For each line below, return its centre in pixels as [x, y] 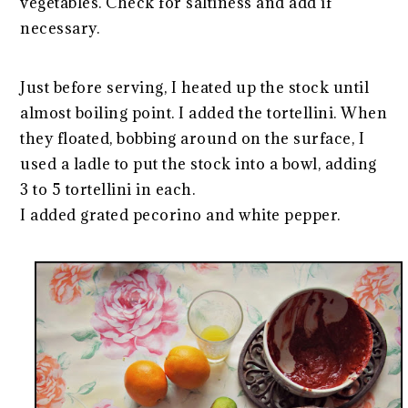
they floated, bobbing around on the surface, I [193, 139]
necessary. [60, 29]
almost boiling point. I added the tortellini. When [204, 113]
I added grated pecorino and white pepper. [180, 215]
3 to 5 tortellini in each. [108, 190]
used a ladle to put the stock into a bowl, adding [199, 164]
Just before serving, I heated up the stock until [195, 88]
